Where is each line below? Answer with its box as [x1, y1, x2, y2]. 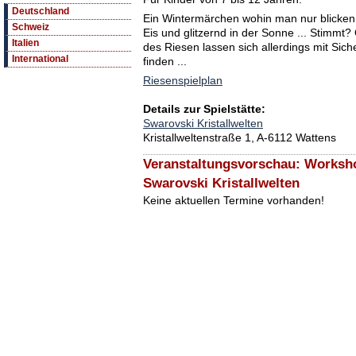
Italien [12, 37, 39, 49]
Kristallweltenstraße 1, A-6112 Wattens [143, 131, 336, 145]
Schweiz [12, 21, 49, 33]
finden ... [143, 55, 187, 68]
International [12, 53, 68, 65]
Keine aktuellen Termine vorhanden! [143, 194, 324, 207]
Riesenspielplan [143, 74, 222, 87]
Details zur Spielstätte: [143, 103, 265, 116]
